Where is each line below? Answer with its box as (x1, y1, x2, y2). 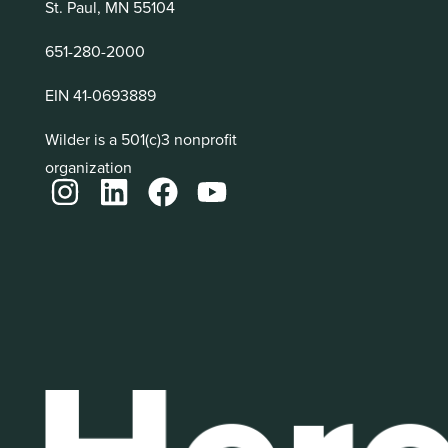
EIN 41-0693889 (45, 83, 156, 106)
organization (45, 155, 132, 178)
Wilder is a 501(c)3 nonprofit (45, 127, 237, 150)
